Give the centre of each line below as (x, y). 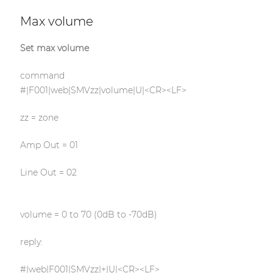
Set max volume (54, 48)
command (42, 76)
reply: (31, 242)
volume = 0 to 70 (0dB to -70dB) (88, 215)
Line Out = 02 (48, 173)
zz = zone (39, 118)
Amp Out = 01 (49, 145)
